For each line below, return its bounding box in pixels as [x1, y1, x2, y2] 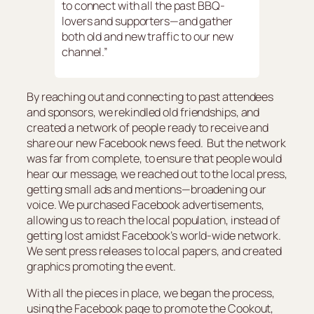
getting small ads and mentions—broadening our [27, 182, 266, 198]
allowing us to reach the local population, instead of [27, 212, 280, 228]
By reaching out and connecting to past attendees [27, 89, 274, 105]
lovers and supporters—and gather [62, 13, 233, 29]
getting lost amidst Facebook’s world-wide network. [27, 228, 281, 244]
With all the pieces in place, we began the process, [27, 285, 275, 301]
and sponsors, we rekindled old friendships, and [27, 104, 260, 121]
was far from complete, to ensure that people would [27, 151, 282, 167]
